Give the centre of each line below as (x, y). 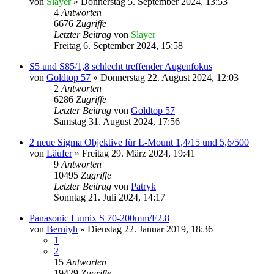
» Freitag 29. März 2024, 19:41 (134, 153)
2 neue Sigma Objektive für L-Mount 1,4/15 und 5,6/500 (139, 142)
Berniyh (62, 229)
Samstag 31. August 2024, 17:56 (117, 121)
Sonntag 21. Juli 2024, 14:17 (109, 197)
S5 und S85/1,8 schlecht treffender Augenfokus (121, 66)
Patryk (143, 186)
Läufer (59, 153)
